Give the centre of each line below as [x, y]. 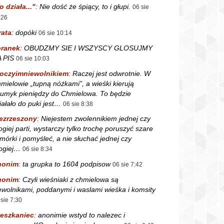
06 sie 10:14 [55, 33]
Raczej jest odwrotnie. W [111, 73]
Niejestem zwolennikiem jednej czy [96, 119]
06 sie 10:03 [33, 58]
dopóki [26, 32]
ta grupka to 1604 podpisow [66, 164]
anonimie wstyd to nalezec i [81, 215]
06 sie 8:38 [78, 104]
